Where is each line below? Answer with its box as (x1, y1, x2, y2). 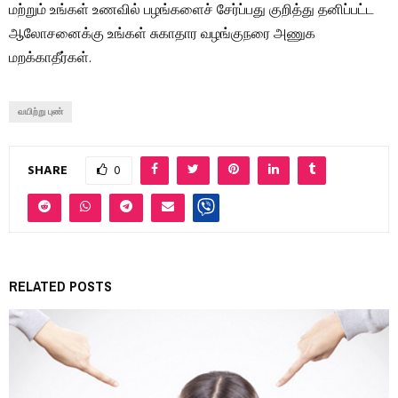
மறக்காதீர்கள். (9, 47, 92, 71)
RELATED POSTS (9, 276, 112, 297)
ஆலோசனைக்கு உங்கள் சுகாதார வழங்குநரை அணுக (9, 23, 315, 47)
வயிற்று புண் (18, 105, 63, 120)
